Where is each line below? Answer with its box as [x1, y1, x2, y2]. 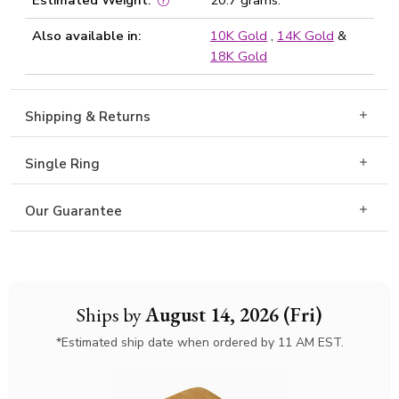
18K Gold [210, 47, 267, 65]
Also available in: [32, 27, 141, 45]
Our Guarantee [25, 202, 122, 220]
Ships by [77, 301, 145, 328]
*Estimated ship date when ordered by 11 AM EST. [55, 334, 344, 351]
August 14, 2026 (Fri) [145, 301, 322, 328]
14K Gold [277, 27, 334, 45]
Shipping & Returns [25, 108, 151, 126]
